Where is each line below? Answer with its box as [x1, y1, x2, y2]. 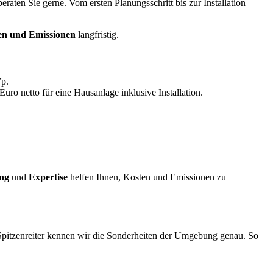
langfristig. [76, 29, 119, 40]
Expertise [29, 172, 68, 183]
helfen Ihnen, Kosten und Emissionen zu [68, 172, 226, 183]
